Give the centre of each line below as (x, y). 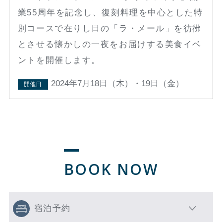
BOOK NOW (111, 169)
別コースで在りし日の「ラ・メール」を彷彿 (110, 29)
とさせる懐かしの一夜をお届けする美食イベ (110, 45)
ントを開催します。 (59, 60)
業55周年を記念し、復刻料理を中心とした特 (110, 13)
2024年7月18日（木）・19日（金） (117, 83)
